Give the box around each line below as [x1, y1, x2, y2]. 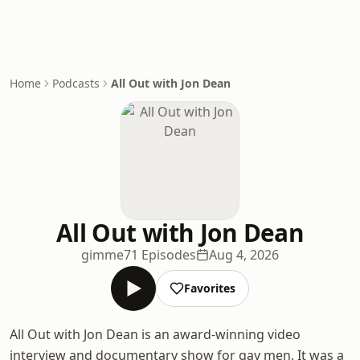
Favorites [183, 280, 235, 296]
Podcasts [52, 76, 100, 91]
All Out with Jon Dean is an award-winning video [10, 325, 301, 343]
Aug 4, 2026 [208, 246, 279, 264]
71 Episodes [123, 246, 196, 264]
